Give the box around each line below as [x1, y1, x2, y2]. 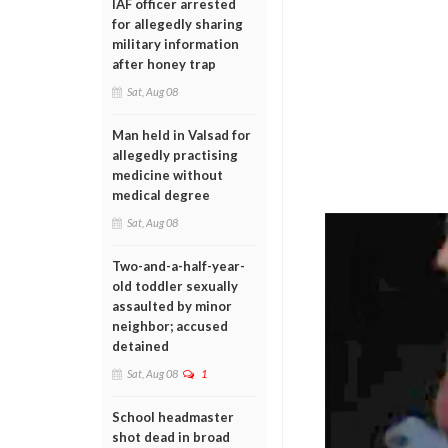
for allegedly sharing [112, 16, 243, 32]
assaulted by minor [112, 298, 232, 314]
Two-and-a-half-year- [112, 258, 245, 274]
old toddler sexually [112, 278, 238, 294]
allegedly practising [112, 147, 238, 163]
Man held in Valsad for [112, 127, 251, 143]
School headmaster [112, 409, 234, 425]
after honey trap [112, 56, 216, 72]
